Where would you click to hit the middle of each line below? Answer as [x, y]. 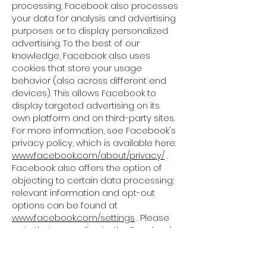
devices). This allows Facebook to [84, 93]
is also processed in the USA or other [92, 255]
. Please [152, 218]
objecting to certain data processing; [93, 180]
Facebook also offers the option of [87, 168]
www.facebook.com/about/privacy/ [88, 155]
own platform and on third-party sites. [93, 118]
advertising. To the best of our [76, 43]
